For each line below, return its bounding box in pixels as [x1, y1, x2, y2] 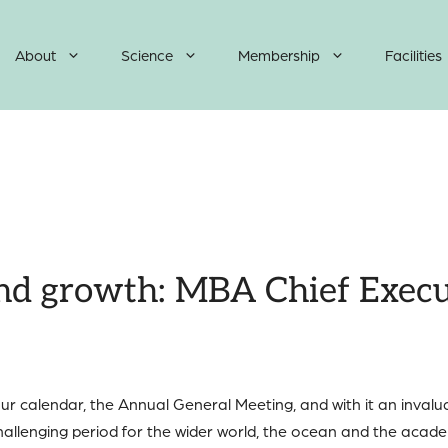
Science [121, 45, 173, 65]
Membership [238, 45, 320, 65]
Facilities [385, 45, 442, 65]
